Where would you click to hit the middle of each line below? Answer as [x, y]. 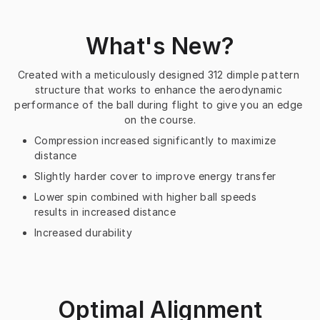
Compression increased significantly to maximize [155, 141]
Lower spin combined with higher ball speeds [146, 197]
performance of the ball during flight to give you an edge [159, 105]
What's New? [160, 46]
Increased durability [83, 233]
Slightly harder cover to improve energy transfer [155, 176]
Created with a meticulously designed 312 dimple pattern [158, 75]
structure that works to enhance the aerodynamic [159, 90]
